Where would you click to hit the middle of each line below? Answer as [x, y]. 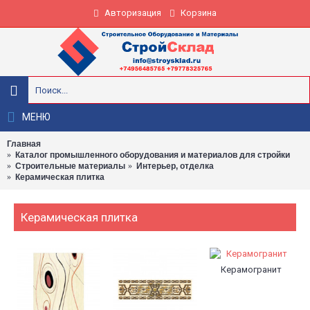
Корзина [199, 13]
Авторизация [133, 13]
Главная [24, 144]
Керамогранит [252, 270]
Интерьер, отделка [175, 166]
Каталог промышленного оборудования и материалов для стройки [153, 155]
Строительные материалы [70, 166]
